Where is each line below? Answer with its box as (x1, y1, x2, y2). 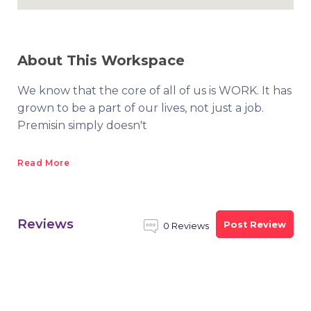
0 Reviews (163, 221, 209, 231)
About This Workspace (17, 52, 185, 69)
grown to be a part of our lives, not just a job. (17, 101, 264, 115)
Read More (17, 158, 70, 168)
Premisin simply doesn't (17, 119, 147, 132)
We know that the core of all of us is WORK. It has (17, 84, 292, 97)
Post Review (224, 219, 286, 230)
